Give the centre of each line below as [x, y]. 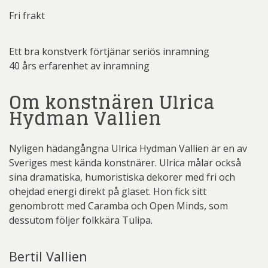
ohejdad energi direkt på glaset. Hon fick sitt [108, 191]
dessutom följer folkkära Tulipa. [81, 220]
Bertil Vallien [48, 256]
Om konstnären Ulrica [112, 102]
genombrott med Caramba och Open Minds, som [118, 205]
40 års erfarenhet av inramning [79, 66]
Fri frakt [27, 15]
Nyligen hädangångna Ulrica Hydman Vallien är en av [128, 148]
